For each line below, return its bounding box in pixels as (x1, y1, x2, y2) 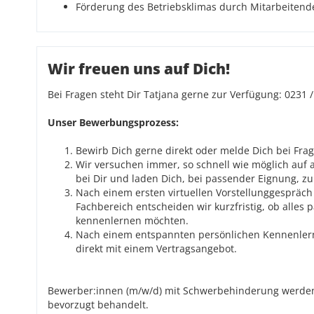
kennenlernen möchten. (76, 214, 189, 227)
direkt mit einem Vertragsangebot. (76, 242, 237, 255)
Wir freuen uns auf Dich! (48, 59, 230, 78)
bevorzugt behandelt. (48, 298, 149, 311)
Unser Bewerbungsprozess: (48, 116, 179, 129)
